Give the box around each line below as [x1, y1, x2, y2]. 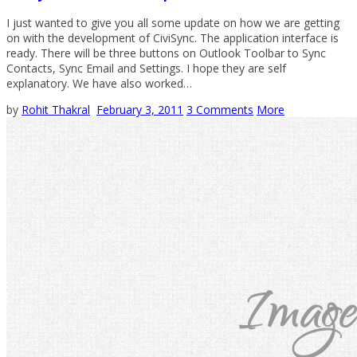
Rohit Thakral [22, 102, 90, 117]
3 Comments [186, 102, 253, 117]
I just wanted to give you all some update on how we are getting [6, 15, 339, 30]
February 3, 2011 [96, 102, 183, 117]
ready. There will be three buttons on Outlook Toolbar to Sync [6, 45, 326, 61]
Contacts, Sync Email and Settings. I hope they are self [6, 61, 286, 76]
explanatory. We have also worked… [6, 76, 192, 91]
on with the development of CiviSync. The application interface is [6, 30, 339, 45]
